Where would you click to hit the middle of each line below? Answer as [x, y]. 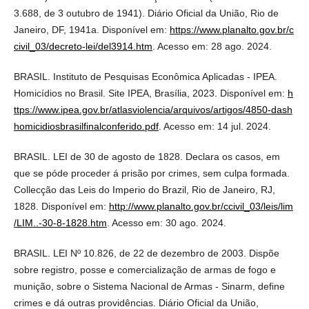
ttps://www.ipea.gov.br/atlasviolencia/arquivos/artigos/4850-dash [153, 109]
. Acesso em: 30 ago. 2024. [166, 222]
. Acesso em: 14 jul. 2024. [215, 126]
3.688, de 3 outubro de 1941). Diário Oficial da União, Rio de [146, 13]
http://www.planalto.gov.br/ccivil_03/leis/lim [201, 206]
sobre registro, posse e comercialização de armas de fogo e [144, 269]
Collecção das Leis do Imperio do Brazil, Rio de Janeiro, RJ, [144, 189]
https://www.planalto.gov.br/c [231, 29]
